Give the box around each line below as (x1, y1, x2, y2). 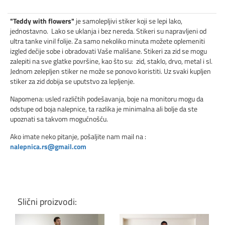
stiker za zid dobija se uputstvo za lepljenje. (10, 75, 135, 86)
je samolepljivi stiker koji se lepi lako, (74, 15, 182, 26)
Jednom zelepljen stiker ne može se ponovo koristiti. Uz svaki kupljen (10, 65, 211, 76)
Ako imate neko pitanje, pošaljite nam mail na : (10, 131, 148, 142)
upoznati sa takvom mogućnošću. (10, 113, 108, 124)
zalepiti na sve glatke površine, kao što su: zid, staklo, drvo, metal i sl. (10, 55, 212, 66)
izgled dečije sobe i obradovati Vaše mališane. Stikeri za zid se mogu (10, 45, 208, 56)
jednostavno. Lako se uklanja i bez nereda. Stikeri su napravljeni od (10, 25, 206, 36)
